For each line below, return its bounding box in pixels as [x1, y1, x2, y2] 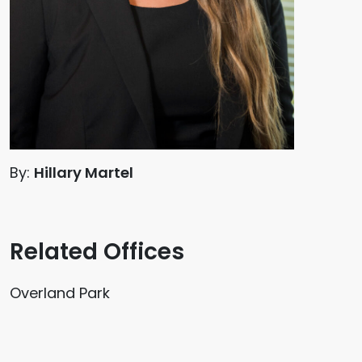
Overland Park [10, 282, 110, 303]
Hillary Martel [34, 162, 133, 183]
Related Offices [10, 235, 184, 267]
